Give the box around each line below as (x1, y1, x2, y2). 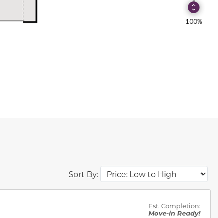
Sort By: (69, 168, 98, 179)
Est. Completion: (148, 201, 200, 210)
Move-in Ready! (148, 208, 200, 217)
